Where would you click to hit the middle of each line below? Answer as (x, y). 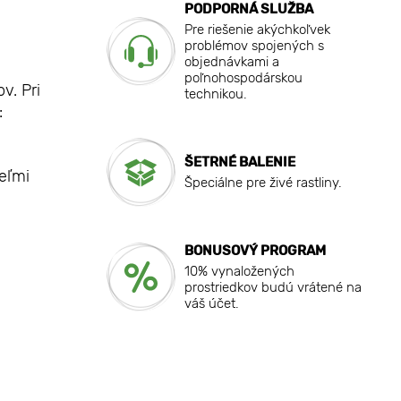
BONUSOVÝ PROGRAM (255, 251)
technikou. (215, 94)
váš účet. (211, 304)
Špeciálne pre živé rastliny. (263, 183)
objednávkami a (231, 62)
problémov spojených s (254, 46)
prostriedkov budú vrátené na (273, 288)
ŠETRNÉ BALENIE (239, 162)
